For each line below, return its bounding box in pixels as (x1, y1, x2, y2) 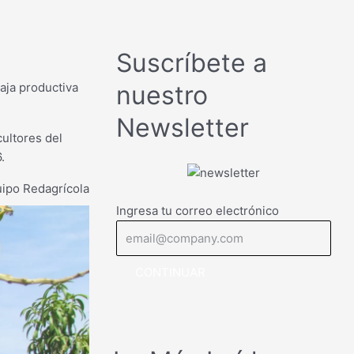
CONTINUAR (135, 264, 205, 280)
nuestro (116, 80, 208, 111)
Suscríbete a (116, 47, 267, 78)
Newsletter (116, 112, 249, 143)
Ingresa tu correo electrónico (116, 202, 279, 218)
